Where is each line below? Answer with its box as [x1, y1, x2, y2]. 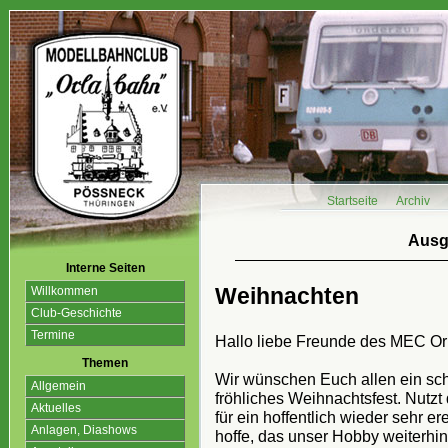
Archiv [395, 194, 430, 208]
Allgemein [31, 379, 86, 393]
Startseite [326, 194, 378, 208]
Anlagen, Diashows [31, 423, 137, 437]
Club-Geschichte [31, 306, 122, 320]
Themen [82, 356, 128, 370]
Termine [31, 328, 75, 342]
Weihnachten [215, 283, 359, 310]
